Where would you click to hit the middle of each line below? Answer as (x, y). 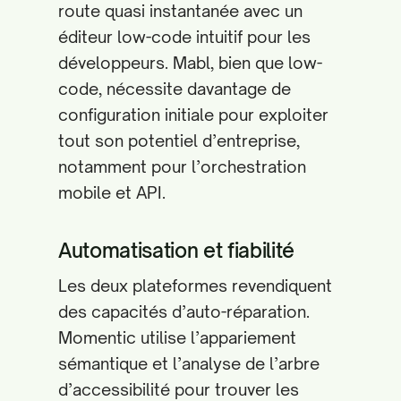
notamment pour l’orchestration (182, 166)
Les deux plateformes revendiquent (195, 286)
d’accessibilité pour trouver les (179, 389)
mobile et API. (112, 192)
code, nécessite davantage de (175, 89)
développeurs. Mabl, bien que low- (190, 63)
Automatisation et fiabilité (177, 250)
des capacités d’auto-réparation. (184, 311)
